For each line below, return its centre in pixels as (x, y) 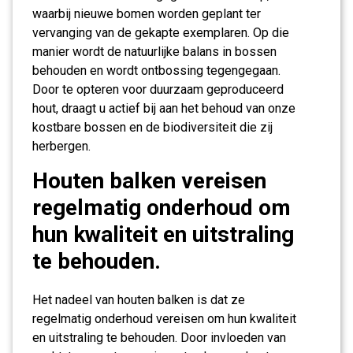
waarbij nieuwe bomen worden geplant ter (147, 14)
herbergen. (61, 146)
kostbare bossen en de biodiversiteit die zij (152, 127)
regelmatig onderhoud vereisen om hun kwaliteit (164, 319)
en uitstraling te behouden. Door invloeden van (159, 338)
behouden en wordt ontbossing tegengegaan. (156, 71)
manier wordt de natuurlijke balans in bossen (154, 52)
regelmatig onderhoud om (162, 208)
